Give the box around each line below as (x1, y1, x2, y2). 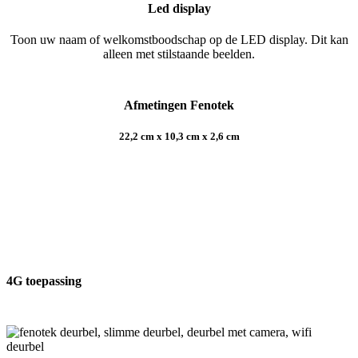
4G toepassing (6, 273, 82, 288)
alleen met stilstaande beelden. (103, 46, 255, 61)
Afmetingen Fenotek (124, 98, 234, 113)
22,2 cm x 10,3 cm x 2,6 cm (118, 130, 240, 143)
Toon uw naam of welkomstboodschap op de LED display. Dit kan (10, 32, 348, 46)
